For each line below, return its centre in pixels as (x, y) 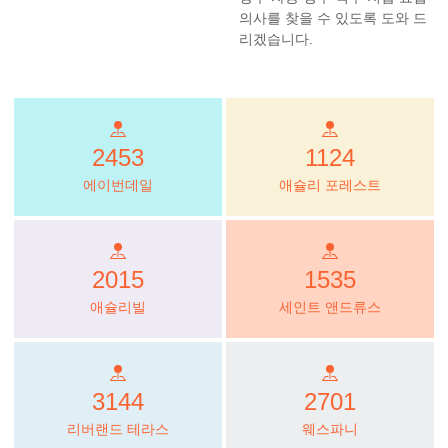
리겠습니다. (276, 38)
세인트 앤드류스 (330, 306)
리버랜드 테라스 (118, 428)
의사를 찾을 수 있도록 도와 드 (333, 17)
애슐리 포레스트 (330, 184)
